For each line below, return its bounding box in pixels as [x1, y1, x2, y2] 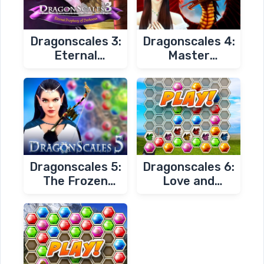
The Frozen [43, 174, 108, 189]
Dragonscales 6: [143, 160, 235, 174]
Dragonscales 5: [29, 160, 121, 174]
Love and [163, 174, 214, 189]
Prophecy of [40, 62, 111, 77]
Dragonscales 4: [142, 34, 235, 48]
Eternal [54, 48, 97, 62]
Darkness [48, 76, 103, 91]
